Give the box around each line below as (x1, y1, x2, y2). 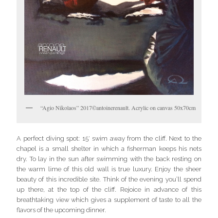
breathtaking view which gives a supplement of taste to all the (17, 196, 201, 203)
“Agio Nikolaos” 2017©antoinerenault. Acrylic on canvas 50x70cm (40, 104, 196, 112)
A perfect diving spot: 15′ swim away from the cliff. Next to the (17, 134, 201, 142)
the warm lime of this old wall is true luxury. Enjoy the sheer (17, 165, 201, 173)
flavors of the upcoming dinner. (17, 206, 107, 214)
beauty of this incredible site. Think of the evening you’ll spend (17, 175, 201, 183)
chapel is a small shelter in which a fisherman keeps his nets (17, 145, 201, 152)
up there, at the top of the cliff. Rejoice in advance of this (17, 185, 201, 193)
